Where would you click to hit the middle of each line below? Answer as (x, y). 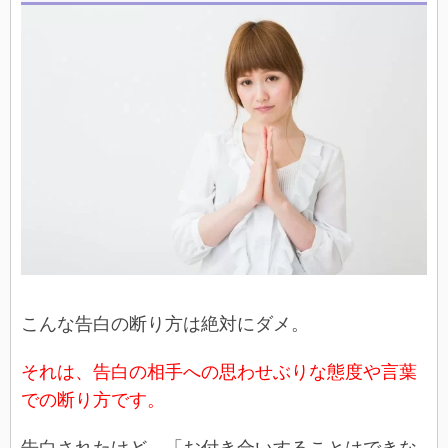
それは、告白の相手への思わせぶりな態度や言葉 (219, 372)
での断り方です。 (93, 400)
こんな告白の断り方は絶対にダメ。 (165, 324)
